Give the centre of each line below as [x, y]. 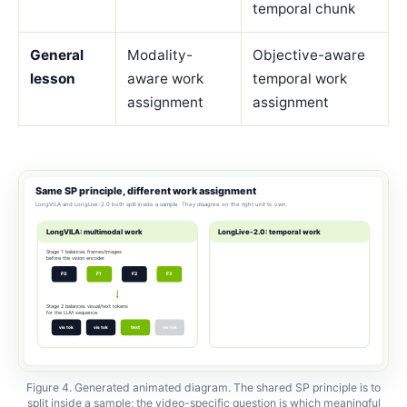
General [57, 55]
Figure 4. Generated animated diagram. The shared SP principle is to [203, 388]
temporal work [300, 78]
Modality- [160, 55]
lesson [53, 78]
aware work [166, 78]
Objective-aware [309, 55]
